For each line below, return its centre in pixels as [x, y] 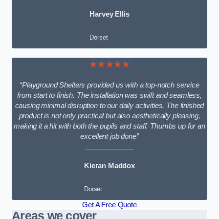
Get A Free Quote [109, 205]
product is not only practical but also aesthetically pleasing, [109, 116]
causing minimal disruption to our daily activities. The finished [109, 106]
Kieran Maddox [109, 165]
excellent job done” [109, 137]
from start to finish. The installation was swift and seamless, [109, 96]
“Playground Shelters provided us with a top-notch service [109, 85]
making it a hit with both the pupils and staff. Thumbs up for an [109, 126]
